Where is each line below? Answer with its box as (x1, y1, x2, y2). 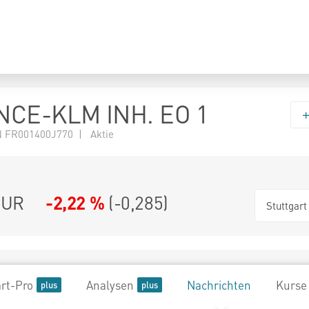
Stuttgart (266, 198, 307, 212)
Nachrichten (187, 277, 251, 292)
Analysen (86, 277, 134, 292)
